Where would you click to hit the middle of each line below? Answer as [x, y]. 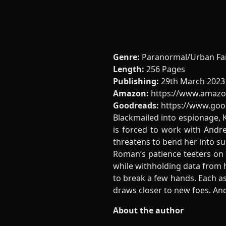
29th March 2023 [192, 81]
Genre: [127, 57]
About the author [148, 210]
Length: [129, 69]
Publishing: [136, 81]
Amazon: [131, 93]
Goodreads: [136, 105]
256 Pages [165, 69]
